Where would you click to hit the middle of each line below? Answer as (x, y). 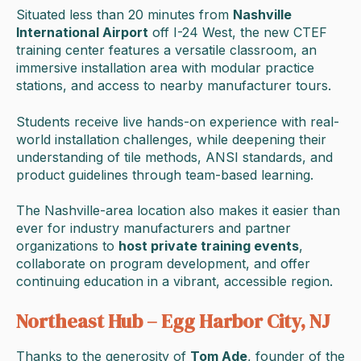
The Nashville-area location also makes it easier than (178, 211)
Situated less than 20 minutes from (124, 15)
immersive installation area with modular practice (165, 68)
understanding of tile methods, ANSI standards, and (174, 157)
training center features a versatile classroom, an (166, 50)
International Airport (82, 33)
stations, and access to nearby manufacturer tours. (174, 86)
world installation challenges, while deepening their (171, 139)
